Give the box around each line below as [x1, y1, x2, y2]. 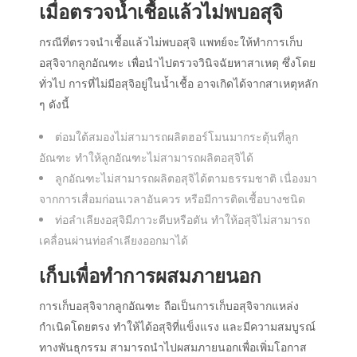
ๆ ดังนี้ [39, 96, 69, 112]
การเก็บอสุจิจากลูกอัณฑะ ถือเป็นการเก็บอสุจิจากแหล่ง [39, 298, 299, 314]
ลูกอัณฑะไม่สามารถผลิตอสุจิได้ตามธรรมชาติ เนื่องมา [55, 171, 317, 186]
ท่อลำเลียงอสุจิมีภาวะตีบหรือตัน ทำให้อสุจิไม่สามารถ [55, 212, 310, 228]
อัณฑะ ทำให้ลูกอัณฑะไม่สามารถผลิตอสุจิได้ [39, 150, 253, 166]
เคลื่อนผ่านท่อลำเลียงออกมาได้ [39, 233, 188, 249]
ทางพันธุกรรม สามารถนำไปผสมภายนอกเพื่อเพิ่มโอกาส [39, 339, 307, 355]
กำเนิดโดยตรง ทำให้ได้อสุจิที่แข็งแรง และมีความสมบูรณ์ [39, 319, 316, 335]
